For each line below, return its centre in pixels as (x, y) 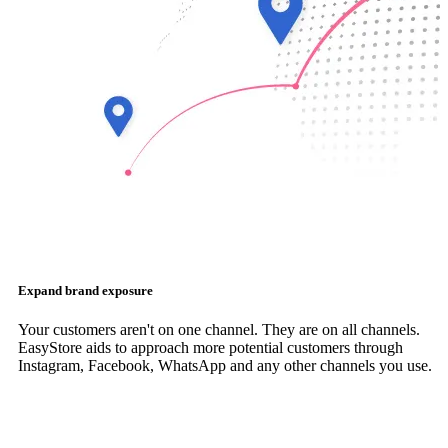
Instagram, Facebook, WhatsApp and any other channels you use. (225, 366)
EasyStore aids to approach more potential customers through (210, 348)
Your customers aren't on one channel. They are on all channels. (219, 330)
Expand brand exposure (85, 291)
